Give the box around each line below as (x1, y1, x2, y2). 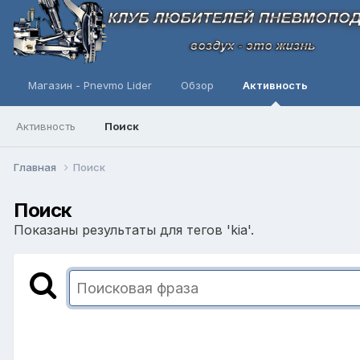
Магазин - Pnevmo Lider (28, 79, 152, 92)
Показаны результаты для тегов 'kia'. (14, 221, 254, 238)
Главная (14, 160, 59, 174)
